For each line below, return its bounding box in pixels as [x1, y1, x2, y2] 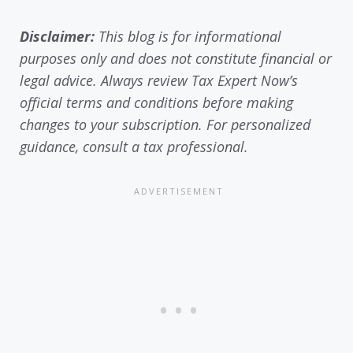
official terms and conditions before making [20, 93, 293, 113]
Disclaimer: [20, 27, 95, 46]
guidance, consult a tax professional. [20, 137, 248, 157]
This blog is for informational [95, 27, 281, 46]
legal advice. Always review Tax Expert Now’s [20, 71, 298, 91]
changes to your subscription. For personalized [20, 115, 310, 135]
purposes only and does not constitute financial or [20, 49, 332, 69]
